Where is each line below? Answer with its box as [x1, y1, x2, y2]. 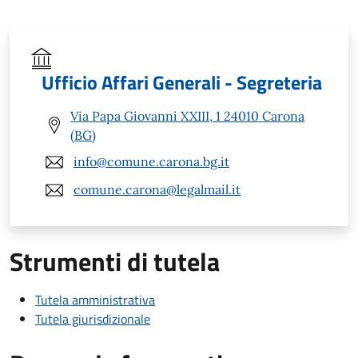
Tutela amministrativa [35, 289, 155, 309]
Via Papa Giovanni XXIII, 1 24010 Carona [70, 107, 304, 124]
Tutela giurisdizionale [35, 308, 150, 328]
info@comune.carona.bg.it [74, 153, 229, 170]
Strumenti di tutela [10, 241, 220, 280]
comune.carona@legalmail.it [74, 181, 241, 198]
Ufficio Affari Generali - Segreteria [42, 67, 322, 97]
